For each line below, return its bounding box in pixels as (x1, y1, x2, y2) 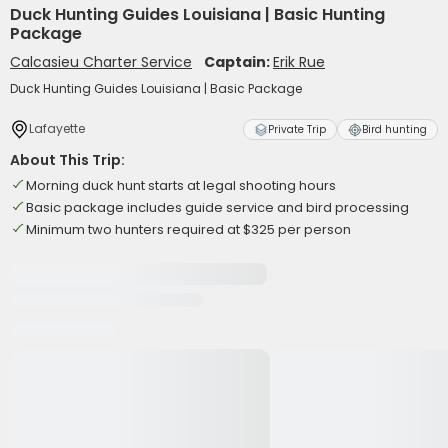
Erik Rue (273, 52, 325, 72)
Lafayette (29, 120, 85, 137)
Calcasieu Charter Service (10, 52, 192, 72)
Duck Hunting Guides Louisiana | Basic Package (10, 80, 302, 97)
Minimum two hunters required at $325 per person (26, 220, 351, 239)
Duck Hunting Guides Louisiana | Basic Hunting (10, 3, 385, 26)
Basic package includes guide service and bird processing (26, 198, 409, 217)
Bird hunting (362, 122, 427, 137)
